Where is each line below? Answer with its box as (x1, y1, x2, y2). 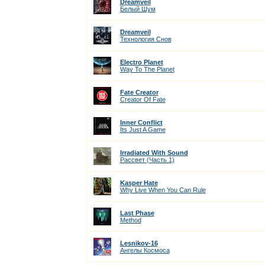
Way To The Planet (119, 66, 174, 73)
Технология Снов (119, 35, 172, 43)
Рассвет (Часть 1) (119, 156, 174, 163)
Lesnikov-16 (119, 240, 158, 247)
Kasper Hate (119, 179, 158, 186)
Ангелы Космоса (119, 247, 170, 254)
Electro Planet (119, 59, 163, 66)
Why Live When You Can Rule (119, 186, 206, 193)
